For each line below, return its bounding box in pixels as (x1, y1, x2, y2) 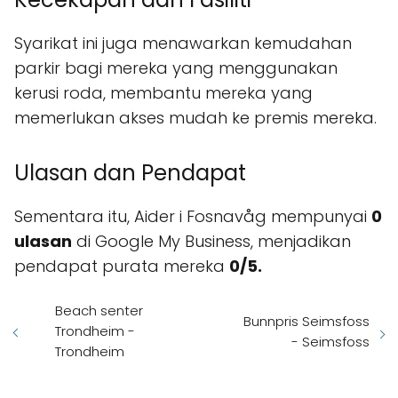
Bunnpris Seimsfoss (243, 311, 370, 330)
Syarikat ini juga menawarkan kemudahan (14, 32, 352, 55)
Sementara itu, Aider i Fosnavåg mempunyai (14, 205, 371, 228)
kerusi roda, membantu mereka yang (14, 82, 313, 105)
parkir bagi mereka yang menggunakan (14, 57, 338, 80)
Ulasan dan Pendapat (14, 158, 246, 188)
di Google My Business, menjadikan (72, 230, 351, 253)
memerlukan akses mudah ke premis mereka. (14, 107, 377, 130)
